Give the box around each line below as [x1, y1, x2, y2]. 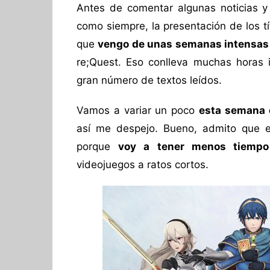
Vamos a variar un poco [77, 104, 199, 116]
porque [77, 140, 119, 152]
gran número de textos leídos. [77, 74, 222, 86]
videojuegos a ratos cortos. [77, 159, 209, 171]
